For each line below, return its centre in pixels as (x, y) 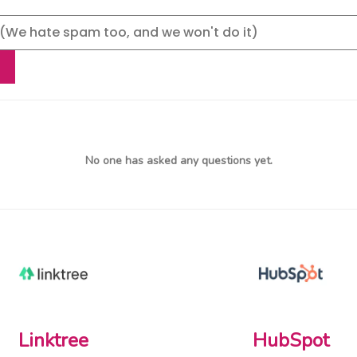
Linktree (53, 340)
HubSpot (290, 340)
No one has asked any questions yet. (178, 161)
